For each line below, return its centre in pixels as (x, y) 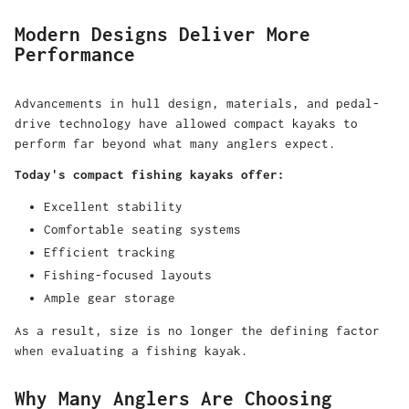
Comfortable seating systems (142, 229)
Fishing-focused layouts (128, 274)
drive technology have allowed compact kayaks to (186, 123)
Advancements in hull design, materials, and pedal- (197, 103)
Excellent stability (113, 206)
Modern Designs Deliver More (163, 35)
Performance (75, 55)
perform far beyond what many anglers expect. (175, 143)
